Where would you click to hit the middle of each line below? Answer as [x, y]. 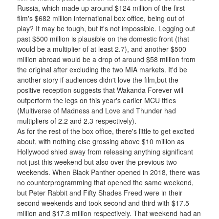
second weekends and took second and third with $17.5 [103, 203]
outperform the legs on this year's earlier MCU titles [97, 100]
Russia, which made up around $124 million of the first [101, 8]
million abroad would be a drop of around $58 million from [107, 59]
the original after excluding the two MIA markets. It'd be [102, 69]
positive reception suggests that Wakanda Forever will [100, 90]
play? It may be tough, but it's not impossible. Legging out [106, 28]
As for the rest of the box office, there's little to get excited [106, 131]
